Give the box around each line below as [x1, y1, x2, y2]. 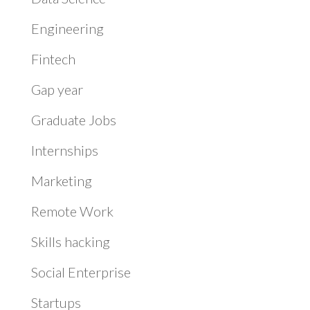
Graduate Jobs [30, 111, 116, 129]
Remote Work [30, 203, 113, 220]
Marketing [30, 172, 92, 190]
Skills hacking [30, 233, 110, 250]
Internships [30, 142, 98, 159]
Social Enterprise [30, 264, 131, 281]
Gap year [30, 81, 83, 98]
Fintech [30, 51, 75, 68]
